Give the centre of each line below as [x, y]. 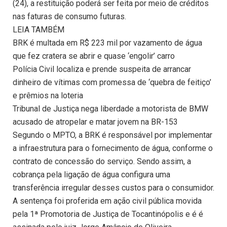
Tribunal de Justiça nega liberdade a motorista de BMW [110, 109]
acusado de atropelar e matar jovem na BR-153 [95, 122]
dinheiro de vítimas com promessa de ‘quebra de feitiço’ [112, 83]
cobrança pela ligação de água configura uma [91, 175]
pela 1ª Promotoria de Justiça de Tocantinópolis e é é [108, 214]
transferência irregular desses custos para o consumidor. [113, 188]
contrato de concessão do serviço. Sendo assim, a [102, 162]
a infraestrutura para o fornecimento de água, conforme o [113, 148]
